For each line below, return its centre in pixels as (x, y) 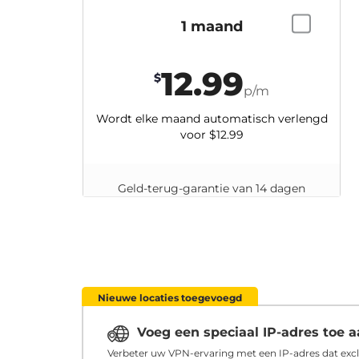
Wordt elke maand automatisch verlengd (212, 118)
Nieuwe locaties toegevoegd (170, 298)
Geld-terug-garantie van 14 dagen (212, 188)
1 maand (212, 26)
